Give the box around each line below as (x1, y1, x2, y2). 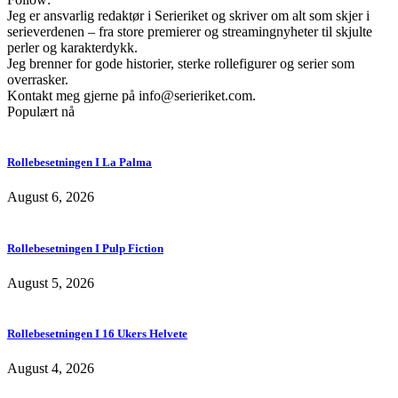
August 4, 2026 (7, 361, 94, 377)
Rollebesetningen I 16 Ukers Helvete (7, 326, 187, 340)
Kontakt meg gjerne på (7, 88, 139, 104)
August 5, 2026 (7, 275, 94, 291)
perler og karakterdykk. (7, 40, 138, 56)
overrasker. (7, 72, 68, 88)
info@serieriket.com (139, 88, 252, 104)
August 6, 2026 (7, 189, 94, 205)
